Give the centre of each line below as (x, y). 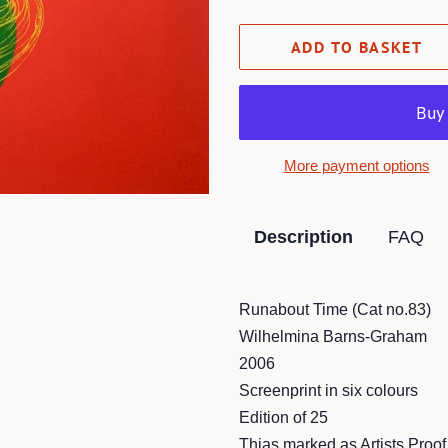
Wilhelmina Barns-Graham (333, 336)
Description (303, 237)
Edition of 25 (283, 417)
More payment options (356, 165)
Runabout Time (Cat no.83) (335, 309)
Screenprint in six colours (328, 390)
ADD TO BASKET (356, 47)
